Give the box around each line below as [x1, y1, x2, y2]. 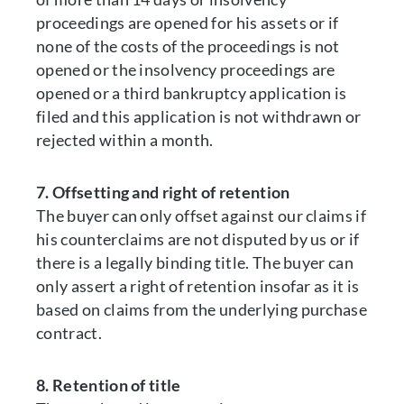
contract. [36, 323, 106, 343]
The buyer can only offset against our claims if [36, 206, 367, 225]
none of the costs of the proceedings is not [36, 36, 340, 56]
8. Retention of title [36, 375, 181, 395]
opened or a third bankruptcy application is [36, 83, 347, 103]
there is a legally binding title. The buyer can [36, 252, 354, 272]
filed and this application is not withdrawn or [36, 106, 362, 126]
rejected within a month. [36, 130, 217, 150]
